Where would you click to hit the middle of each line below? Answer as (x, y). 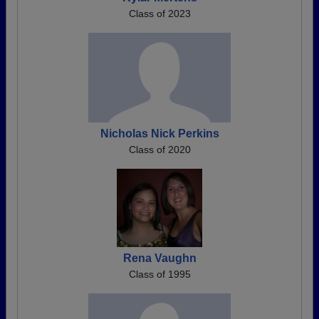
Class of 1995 (159, 274)
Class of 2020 (159, 150)
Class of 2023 (159, 14)
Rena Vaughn (159, 258)
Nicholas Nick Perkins (159, 134)
